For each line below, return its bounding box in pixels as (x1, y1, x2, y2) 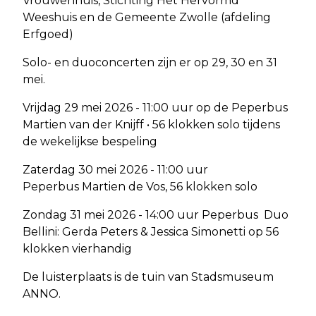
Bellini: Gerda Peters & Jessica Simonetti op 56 (23, 224, 279, 238)
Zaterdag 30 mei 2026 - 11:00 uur (23, 162, 208, 176)
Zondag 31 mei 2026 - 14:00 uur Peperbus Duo (23, 207, 288, 221)
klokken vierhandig (23, 241, 132, 255)
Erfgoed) (23, 27, 73, 41)
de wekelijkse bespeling (23, 134, 157, 148)
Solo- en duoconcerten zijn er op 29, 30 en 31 (23, 55, 277, 69)
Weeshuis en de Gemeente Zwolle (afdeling (23, 10, 271, 24)
